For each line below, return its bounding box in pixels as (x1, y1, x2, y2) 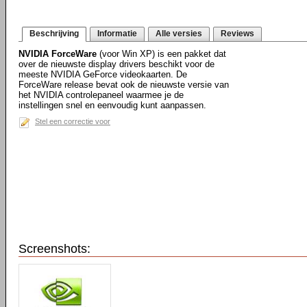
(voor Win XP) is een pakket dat (97, 49, 226, 59)
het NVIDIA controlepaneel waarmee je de (19, 90, 184, 100)
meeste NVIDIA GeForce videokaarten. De (19, 69, 187, 79)
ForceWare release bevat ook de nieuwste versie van (19, 79, 229, 90)
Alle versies (156, 29, 202, 38)
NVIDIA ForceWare (19, 49, 97, 59)
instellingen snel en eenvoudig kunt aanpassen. (19, 100, 206, 110)
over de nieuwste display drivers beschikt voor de (19, 59, 214, 69)
